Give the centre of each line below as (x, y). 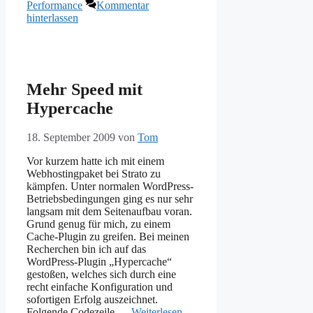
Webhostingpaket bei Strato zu (94, 174)
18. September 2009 (71, 138)
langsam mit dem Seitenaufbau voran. (109, 212)
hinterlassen (52, 17)
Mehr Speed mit (85, 89)
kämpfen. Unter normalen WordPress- (110, 187)
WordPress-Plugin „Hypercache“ (99, 262)
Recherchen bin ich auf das (86, 249)
